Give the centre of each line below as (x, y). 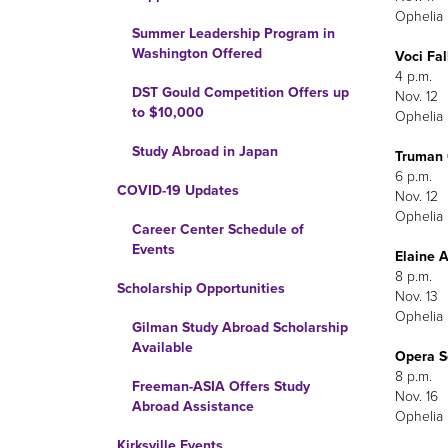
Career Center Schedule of (218, 229)
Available (162, 347)
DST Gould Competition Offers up (240, 92)
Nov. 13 (416, 296)
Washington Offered (197, 53)
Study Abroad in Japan (205, 151)
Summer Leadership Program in (233, 33)
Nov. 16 (416, 396)
